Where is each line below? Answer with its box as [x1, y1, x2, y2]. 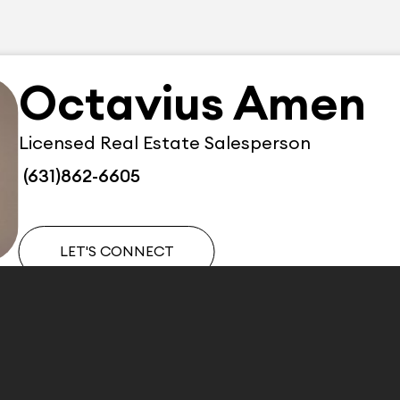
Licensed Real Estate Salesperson [18, 135, 311, 153]
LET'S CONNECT [59, 245, 174, 259]
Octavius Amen [18, 81, 366, 129]
